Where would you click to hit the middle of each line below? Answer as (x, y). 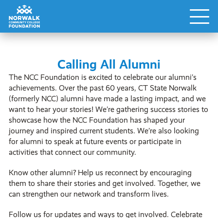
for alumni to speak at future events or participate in (95, 141)
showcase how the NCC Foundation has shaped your (97, 120)
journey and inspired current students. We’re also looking (104, 131)
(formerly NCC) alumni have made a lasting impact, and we (107, 99)
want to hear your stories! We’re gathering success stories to (108, 109)
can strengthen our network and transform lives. (89, 194)
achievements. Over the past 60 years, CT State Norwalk (102, 88)
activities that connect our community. (72, 152)
